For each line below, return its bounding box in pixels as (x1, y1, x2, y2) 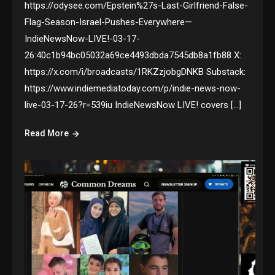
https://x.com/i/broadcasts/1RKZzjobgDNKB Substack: (25, 66, 246, 78)
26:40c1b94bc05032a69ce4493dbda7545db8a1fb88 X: (25, 50, 242, 61)
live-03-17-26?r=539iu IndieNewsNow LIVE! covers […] (25, 99, 242, 111)
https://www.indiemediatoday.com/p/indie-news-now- (25, 83, 241, 95)
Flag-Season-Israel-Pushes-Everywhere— (25, 17, 193, 28)
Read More (25, 128, 69, 139)
